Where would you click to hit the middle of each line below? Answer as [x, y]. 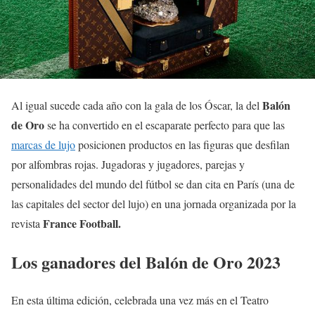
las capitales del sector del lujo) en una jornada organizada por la [154, 203]
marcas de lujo [43, 144]
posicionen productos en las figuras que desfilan [182, 144]
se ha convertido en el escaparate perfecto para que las [165, 124]
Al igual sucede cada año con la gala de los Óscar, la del [137, 105]
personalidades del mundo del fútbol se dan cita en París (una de [153, 184]
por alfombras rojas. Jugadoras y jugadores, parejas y [128, 164]
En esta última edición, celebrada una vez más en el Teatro [140, 300]
